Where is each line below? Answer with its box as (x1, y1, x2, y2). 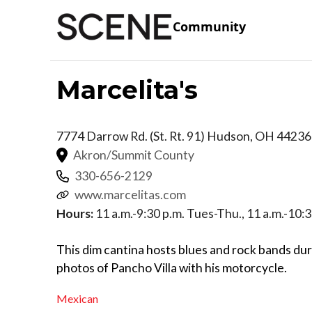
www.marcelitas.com (75, 187, 186, 202)
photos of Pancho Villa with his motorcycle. (56, 260, 287, 275)
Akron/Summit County (73, 147, 194, 162)
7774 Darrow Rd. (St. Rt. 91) (56, 128, 207, 143)
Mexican (56, 292, 98, 306)
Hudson (207, 128, 250, 143)
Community (173, 18, 246, 36)
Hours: (56, 205, 93, 221)
